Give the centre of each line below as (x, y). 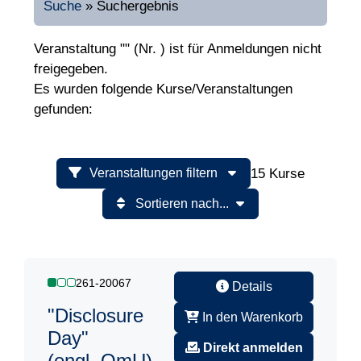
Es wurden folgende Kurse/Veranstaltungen (163, 89)
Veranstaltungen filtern (155, 173)
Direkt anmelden (253, 348)
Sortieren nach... (182, 204)
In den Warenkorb (251, 317)
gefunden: (63, 110)
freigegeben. (71, 69)
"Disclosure (95, 316)
